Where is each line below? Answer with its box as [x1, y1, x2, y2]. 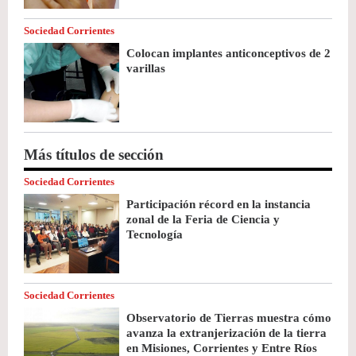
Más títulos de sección [24, 145, 164, 163]
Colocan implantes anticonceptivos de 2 [126, 46, 331, 60]
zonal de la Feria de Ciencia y [126, 212, 280, 226]
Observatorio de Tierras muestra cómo [126, 311, 331, 324]
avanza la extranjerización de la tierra [126, 326, 327, 339]
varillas [126, 61, 165, 75]
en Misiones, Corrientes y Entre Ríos [126, 341, 317, 354]
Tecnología [126, 227, 183, 241]
